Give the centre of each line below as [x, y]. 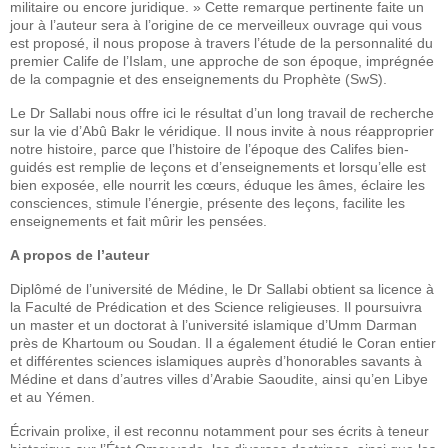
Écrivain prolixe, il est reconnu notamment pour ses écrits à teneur [219, 430]
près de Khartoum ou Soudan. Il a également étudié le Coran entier [223, 342]
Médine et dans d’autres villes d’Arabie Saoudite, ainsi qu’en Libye [219, 378]
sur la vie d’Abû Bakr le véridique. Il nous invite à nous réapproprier [222, 130]
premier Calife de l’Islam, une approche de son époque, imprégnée [222, 60]
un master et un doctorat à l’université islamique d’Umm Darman [213, 324]
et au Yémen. [52, 396]
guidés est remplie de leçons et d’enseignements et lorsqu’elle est [218, 166]
